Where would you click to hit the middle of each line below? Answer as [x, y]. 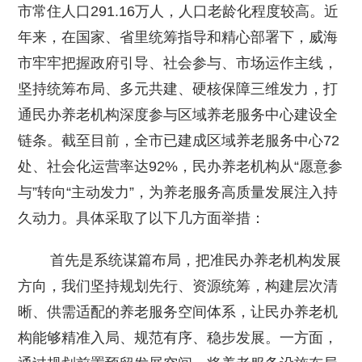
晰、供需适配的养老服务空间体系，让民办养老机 [178, 311]
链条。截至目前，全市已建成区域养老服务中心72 [179, 140]
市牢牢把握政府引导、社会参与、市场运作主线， [178, 63]
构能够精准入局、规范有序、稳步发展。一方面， [178, 337]
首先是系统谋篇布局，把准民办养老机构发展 [180, 260]
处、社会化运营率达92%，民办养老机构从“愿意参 [181, 166]
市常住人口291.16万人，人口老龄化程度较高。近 [179, 11]
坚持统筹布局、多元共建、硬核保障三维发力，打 [178, 88]
